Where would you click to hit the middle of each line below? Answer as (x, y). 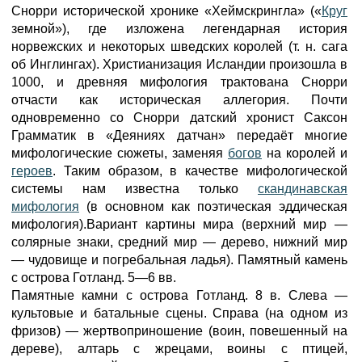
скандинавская (303, 189)
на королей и (305, 153)
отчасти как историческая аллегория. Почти (179, 100)
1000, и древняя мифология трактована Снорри (179, 82)
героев (32, 171)
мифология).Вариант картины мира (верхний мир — (179, 224)
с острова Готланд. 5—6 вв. (94, 278)
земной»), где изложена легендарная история (179, 29)
